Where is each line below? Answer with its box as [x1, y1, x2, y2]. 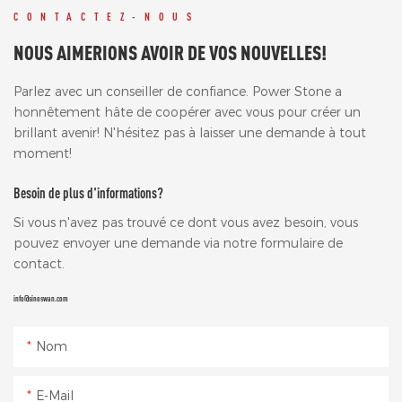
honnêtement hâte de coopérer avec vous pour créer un [13, 104, 361, 121]
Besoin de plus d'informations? [13, 185, 163, 202]
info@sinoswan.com [13, 293, 68, 304]
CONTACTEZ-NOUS [13, 10, 200, 23]
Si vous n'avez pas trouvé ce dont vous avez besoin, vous [13, 214, 358, 232]
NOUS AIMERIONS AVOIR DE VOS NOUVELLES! [13, 40, 330, 66]
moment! [13, 145, 72, 162]
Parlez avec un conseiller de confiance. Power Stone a [13, 83, 342, 100]
